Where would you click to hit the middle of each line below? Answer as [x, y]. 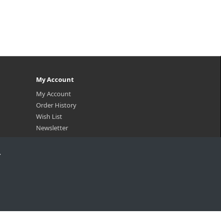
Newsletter [52, 128]
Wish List [49, 116]
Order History [56, 105]
